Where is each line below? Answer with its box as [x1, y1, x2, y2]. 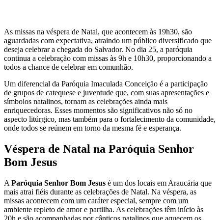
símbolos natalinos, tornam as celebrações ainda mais [4, 97, 167, 106]
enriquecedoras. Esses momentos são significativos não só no [4, 106, 192, 114]
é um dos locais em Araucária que [106, 178, 212, 187]
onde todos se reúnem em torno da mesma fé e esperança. [4, 123, 181, 132]
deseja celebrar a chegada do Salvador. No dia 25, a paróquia [4, 45, 192, 54]
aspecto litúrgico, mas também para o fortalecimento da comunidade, [4, 114, 216, 123]
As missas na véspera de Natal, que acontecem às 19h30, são [4, 27, 192, 36]
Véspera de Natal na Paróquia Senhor [4, 142, 194, 155]
